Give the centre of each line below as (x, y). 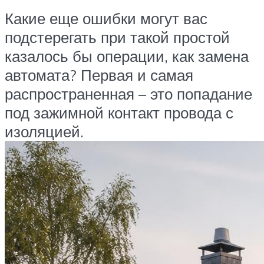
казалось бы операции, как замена (127, 56)
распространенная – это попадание (128, 94)
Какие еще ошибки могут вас (106, 19)
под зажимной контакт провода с (119, 113)
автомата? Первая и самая (99, 75)
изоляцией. (44, 132)
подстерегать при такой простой (117, 37)
